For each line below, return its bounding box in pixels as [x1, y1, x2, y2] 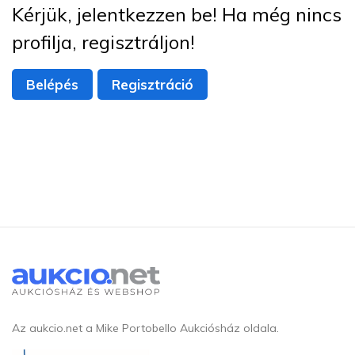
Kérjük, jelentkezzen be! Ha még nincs [12, 2, 342, 26]
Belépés [26, 76, 78, 93]
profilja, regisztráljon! [12, 30, 195, 54]
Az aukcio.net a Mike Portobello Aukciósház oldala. [12, 321, 279, 335]
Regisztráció [112, 76, 193, 93]
